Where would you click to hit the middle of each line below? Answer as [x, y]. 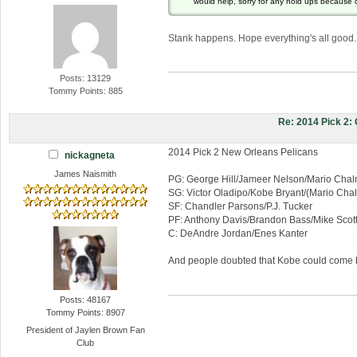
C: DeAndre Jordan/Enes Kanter [237, 234]
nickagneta [89, 155]
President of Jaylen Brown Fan [85, 330]
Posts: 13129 [86, 78]
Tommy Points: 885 [85, 91]
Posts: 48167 [86, 300]
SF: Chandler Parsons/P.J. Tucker [240, 207]
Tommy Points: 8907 [85, 313]
